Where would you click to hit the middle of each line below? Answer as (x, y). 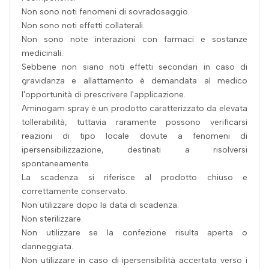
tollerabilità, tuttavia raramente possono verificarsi (134, 122)
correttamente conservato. (74, 191)
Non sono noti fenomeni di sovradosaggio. (106, 11)
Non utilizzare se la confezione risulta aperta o (134, 232)
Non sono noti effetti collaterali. (83, 25)
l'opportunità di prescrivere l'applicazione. (104, 94)
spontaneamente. (56, 163)
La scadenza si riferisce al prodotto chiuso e (134, 177)
